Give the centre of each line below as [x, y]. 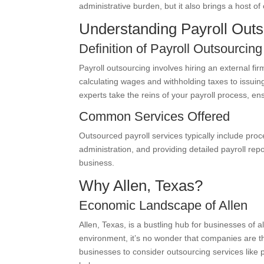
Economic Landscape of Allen [164, 205]
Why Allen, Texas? [141, 186]
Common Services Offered [155, 116]
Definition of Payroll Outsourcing [171, 49]
